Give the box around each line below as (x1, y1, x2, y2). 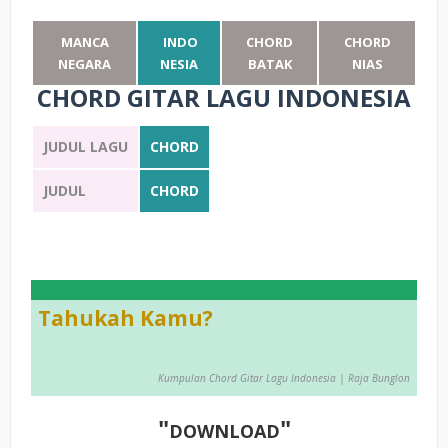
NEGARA (58, 55, 111, 73)
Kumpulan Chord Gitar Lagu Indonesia (158, 371, 339, 385)
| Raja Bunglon (339, 371, 410, 385)
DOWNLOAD (168, 419, 280, 443)
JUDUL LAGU (43, 137, 128, 156)
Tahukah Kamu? (38, 304, 213, 332)
